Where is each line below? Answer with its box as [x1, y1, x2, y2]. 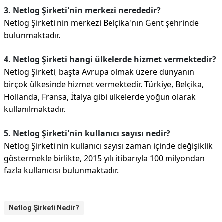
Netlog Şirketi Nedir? [9, 204, 79, 212]
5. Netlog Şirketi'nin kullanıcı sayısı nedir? [4, 128, 170, 139]
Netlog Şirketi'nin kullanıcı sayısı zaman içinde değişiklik [4, 140, 213, 151]
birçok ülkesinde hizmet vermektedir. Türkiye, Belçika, [4, 79, 204, 90]
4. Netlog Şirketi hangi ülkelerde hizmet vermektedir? [4, 54, 216, 65]
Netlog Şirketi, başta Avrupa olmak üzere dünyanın [4, 66, 194, 77]
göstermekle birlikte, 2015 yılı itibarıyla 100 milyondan [4, 153, 205, 164]
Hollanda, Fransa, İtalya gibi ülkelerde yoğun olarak [4, 91, 196, 102]
